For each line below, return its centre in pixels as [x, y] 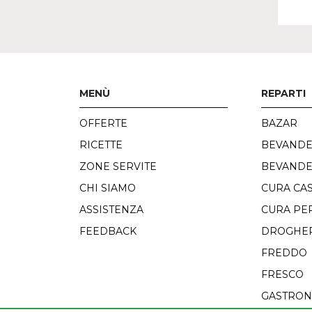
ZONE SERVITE [118, 166]
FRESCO [283, 274]
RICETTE [101, 145]
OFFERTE [103, 123]
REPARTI [284, 93]
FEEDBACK [108, 231]
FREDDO [284, 252]
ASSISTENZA [111, 209]
